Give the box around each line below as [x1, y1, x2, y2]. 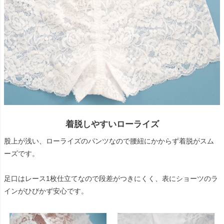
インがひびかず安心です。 [4, 186, 88, 195]
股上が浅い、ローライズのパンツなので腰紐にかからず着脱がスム [4, 136, 214, 145]
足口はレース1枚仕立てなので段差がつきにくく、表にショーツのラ [4, 174, 218, 182]
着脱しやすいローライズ [65, 119, 159, 129]
